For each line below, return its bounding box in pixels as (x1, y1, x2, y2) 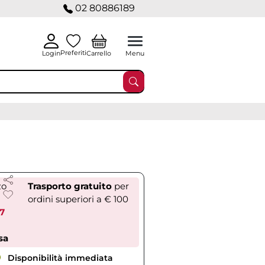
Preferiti (60, 49, 86, 57)
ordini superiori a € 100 (28, 193, 128, 205)
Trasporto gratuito (27, 180, 112, 192)
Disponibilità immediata (5, 253, 113, 263)
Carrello (86, 49, 111, 57)
